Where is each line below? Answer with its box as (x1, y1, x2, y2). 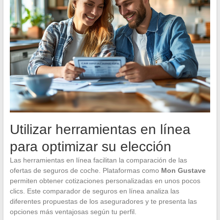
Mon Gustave (161, 166, 206, 174)
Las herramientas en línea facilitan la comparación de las (9, 156, 187, 164)
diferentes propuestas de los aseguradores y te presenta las (9, 197, 197, 205)
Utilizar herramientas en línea (9, 121, 191, 137)
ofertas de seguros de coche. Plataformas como (9, 166, 161, 174)
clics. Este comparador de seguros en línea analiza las (9, 187, 179, 195)
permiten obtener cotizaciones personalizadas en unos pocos (9, 176, 200, 185)
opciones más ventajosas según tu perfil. (9, 207, 137, 216)
